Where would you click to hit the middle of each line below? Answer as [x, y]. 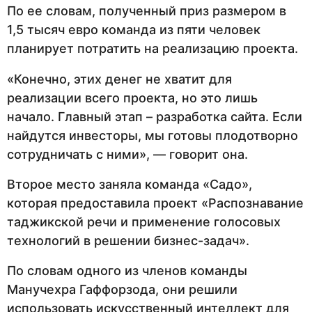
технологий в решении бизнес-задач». [128, 240]
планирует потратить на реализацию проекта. [153, 49]
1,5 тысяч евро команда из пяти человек [134, 30]
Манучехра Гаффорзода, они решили [122, 290]
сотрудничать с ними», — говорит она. [127, 154]
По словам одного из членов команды [127, 271]
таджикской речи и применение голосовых [144, 221]
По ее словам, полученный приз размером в [147, 11]
